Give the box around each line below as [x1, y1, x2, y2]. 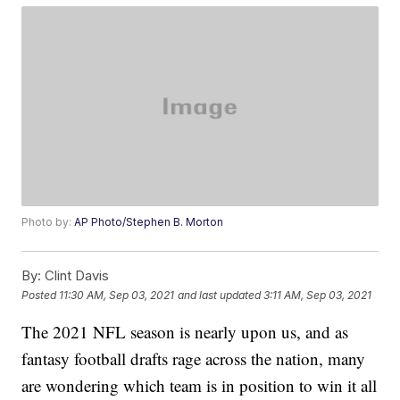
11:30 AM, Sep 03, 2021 [59, 287, 175, 302]
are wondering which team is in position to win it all [21, 374, 378, 397]
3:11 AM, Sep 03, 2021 [263, 287, 372, 302]
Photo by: [21, 215, 75, 229]
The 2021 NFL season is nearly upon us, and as [21, 321, 349, 344]
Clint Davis [41, 267, 110, 285]
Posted [21, 287, 60, 302]
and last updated [178, 287, 262, 302]
